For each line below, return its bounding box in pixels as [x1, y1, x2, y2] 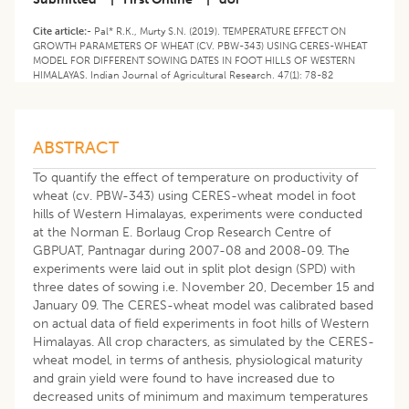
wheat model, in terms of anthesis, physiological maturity [33, 351, 362, 368]
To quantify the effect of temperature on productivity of [33, 169, 358, 185]
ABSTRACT [33, 136, 119, 158]
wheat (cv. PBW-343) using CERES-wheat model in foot [33, 187, 356, 204]
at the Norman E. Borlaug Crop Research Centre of [33, 224, 330, 240]
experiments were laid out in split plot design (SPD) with [33, 260, 355, 277]
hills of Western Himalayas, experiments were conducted [33, 205, 362, 222]
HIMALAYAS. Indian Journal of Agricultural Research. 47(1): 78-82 [33, 68, 333, 81]
